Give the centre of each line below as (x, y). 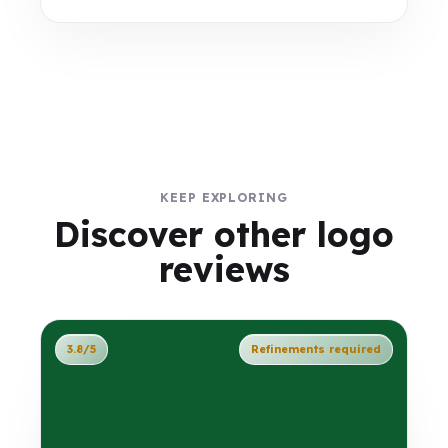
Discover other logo (224, 234)
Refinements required (315, 349)
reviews (224, 269)
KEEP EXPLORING (224, 197)
